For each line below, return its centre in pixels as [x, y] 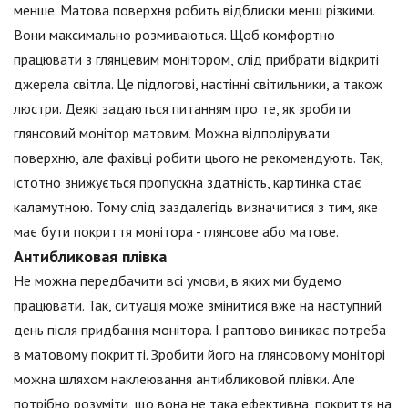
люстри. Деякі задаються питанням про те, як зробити [182, 108]
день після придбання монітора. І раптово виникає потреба [200, 329]
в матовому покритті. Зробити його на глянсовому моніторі [199, 354]
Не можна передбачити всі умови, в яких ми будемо [178, 280]
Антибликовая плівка [90, 256]
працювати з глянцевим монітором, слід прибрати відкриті [196, 59]
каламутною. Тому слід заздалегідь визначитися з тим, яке [196, 206]
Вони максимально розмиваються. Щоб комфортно [174, 34]
